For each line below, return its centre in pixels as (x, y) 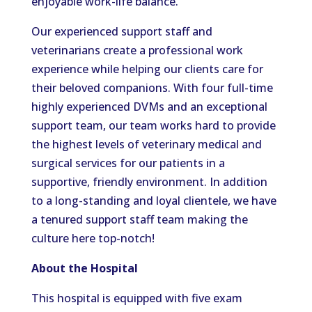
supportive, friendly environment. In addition (149, 182)
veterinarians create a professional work (137, 50)
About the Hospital (84, 268)
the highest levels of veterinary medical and (146, 144)
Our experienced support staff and (122, 31)
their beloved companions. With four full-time (152, 88)
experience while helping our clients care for (147, 69)
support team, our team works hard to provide (153, 125)
